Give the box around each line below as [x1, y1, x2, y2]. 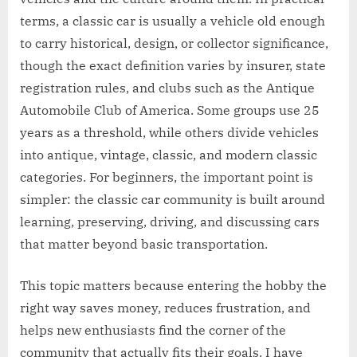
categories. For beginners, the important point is [20, 168, 313, 185]
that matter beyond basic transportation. [20, 235, 268, 252]
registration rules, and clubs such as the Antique [20, 79, 315, 96]
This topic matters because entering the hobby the [20, 277, 327, 293]
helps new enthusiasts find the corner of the [20, 321, 286, 338]
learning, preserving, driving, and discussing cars [20, 213, 320, 229]
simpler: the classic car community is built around [20, 190, 325, 207]
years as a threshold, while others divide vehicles [20, 124, 319, 140]
